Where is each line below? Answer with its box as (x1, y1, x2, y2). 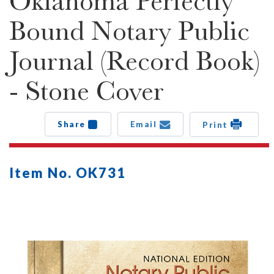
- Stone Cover (9, 75, 164, 106)
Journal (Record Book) (9, 45, 260, 76)
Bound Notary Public (9, 15, 250, 46)
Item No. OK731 (9, 164, 126, 181)
